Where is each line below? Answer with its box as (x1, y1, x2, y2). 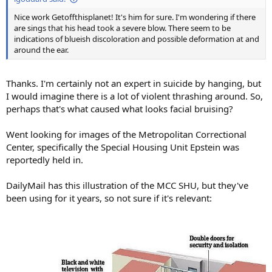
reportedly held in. (6, 153, 83, 166)
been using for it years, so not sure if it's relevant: (6, 191, 212, 204)
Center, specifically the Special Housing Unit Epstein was (6, 140, 239, 153)
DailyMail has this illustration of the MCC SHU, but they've (6, 178, 248, 191)
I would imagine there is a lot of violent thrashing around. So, (6, 89, 263, 102)
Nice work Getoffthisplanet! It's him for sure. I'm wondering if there (14, 12, 256, 23)
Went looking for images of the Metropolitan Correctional (6, 127, 246, 140)
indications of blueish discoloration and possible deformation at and (14, 33, 259, 45)
